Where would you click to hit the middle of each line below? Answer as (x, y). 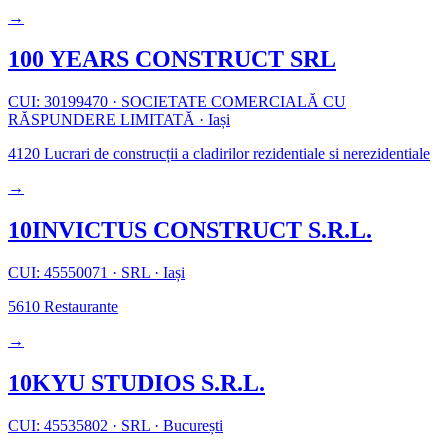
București (191, 425)
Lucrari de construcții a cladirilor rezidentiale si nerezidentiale (235, 154)
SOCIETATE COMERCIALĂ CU (231, 102)
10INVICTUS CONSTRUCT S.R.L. (190, 230)
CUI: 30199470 (60, 102)
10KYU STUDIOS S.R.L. (136, 383)
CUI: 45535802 (60, 425)
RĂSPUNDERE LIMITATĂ (103, 120)
